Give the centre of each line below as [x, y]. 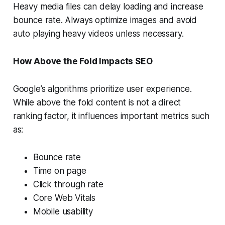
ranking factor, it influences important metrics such [111, 116]
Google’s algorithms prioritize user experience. [102, 89]
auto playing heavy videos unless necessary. [98, 34]
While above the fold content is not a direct [97, 103]
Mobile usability [63, 212]
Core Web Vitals [64, 198]
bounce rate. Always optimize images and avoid [105, 20]
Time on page [60, 171]
